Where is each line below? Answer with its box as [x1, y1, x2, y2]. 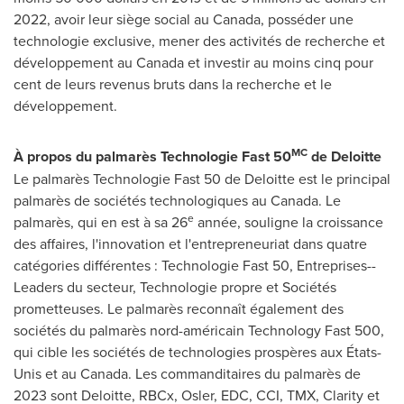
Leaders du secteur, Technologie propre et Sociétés [14, 277, 336, 297]
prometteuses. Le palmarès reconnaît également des [14, 298, 344, 318]
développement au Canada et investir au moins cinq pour [14, 52, 373, 72]
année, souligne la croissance [194, 212, 383, 232]
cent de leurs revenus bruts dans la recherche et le [14, 74, 332, 94]
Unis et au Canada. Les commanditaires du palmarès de [14, 363, 361, 383]
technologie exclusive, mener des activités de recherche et [14, 31, 385, 50]
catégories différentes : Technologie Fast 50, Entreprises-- [14, 255, 376, 275]
